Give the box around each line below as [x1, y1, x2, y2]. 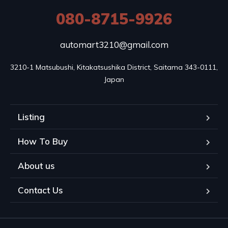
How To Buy [18, 135, 68, 147]
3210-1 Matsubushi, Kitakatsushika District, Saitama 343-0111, [10, 62, 218, 72]
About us [18, 160, 55, 171]
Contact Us [18, 184, 63, 195]
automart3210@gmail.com [60, 39, 168, 50]
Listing [18, 111, 45, 122]
